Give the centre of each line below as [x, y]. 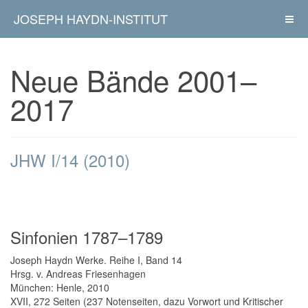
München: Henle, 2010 [60, 287]
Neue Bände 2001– [133, 80]
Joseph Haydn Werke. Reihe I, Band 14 [96, 260]
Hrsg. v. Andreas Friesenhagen [78, 274]
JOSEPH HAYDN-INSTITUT [91, 19]
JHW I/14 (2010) [70, 160]
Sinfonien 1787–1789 [87, 237]
